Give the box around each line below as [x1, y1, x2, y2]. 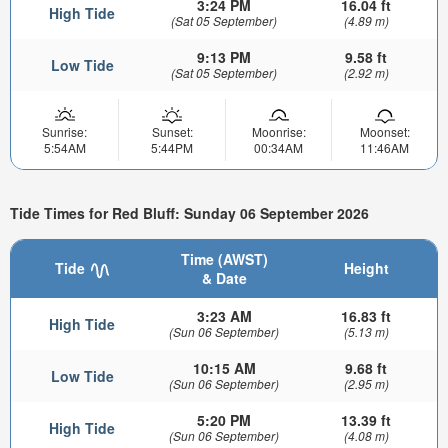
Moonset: [359, 123, 410, 141]
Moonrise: [251, 123, 306, 141]
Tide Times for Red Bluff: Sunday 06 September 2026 [10, 202, 369, 223]
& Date [201, 268, 247, 289]
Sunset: [151, 123, 193, 141]
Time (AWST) [180, 249, 268, 270]
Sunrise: [42, 123, 87, 141]
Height [343, 258, 389, 279]
